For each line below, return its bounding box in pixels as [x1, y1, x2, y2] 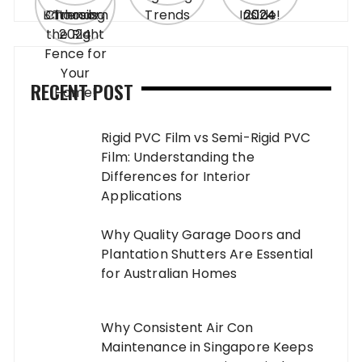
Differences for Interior [101, 166, 250, 186]
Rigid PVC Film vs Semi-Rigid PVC [101, 128, 311, 147]
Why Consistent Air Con [101, 318, 254, 338]
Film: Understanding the [101, 147, 255, 166]
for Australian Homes [101, 263, 238, 283]
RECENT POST [31, 76, 134, 106]
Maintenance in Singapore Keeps [101, 338, 314, 357]
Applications [101, 186, 183, 205]
